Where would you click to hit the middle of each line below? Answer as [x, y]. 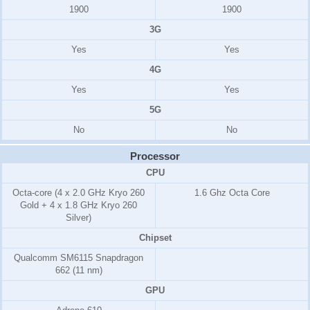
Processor [155, 156]
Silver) [79, 218]
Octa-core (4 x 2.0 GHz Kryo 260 [79, 193]
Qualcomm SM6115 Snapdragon [79, 258]
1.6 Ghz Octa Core [232, 193]
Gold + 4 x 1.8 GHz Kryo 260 [79, 206]
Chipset [155, 238]
